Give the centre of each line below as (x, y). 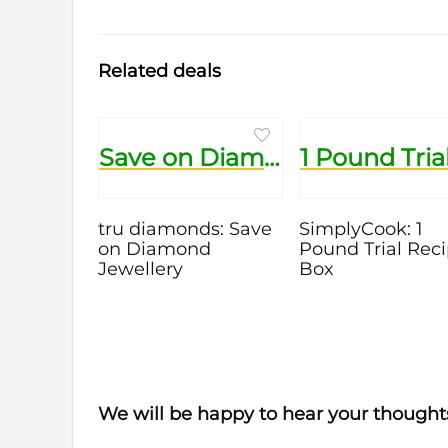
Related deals (159, 70)
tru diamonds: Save (185, 228)
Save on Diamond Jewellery (272, 157)
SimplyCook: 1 (361, 228)
